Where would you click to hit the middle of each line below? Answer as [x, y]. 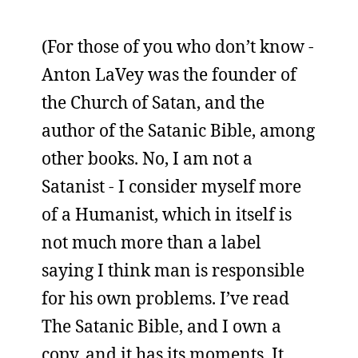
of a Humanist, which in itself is [167, 214]
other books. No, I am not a [147, 158]
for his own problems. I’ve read [165, 298]
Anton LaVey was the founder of [169, 74]
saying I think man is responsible [173, 270]
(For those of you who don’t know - [178, 46]
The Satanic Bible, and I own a [161, 326]
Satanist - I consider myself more [171, 186]
